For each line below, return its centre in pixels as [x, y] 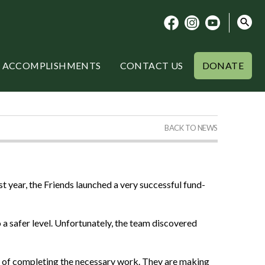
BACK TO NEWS [191, 128]
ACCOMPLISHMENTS [51, 65]
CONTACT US [151, 65]
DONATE [223, 65]
